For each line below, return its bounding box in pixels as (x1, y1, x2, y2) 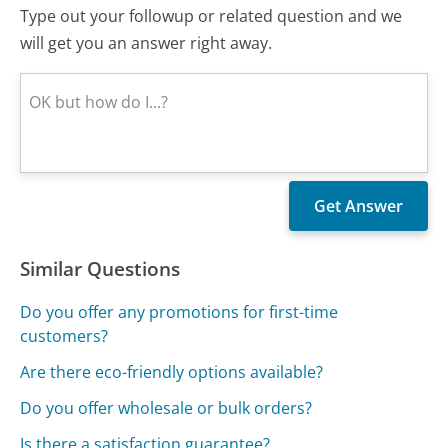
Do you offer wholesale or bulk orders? (20, 396, 313, 419)
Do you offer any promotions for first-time (20, 300, 339, 323)
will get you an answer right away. (20, 31, 273, 54)
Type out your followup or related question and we (20, 4, 403, 27)
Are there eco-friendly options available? (20, 360, 324, 383)
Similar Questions (20, 254, 181, 282)
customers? (20, 324, 109, 347)
